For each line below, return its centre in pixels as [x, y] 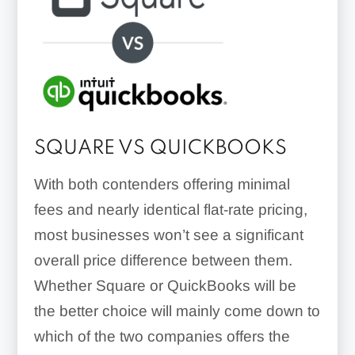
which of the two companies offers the [162, 336]
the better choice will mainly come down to [177, 311]
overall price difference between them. [163, 260]
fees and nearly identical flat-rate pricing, [170, 209]
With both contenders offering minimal [162, 184]
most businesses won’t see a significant [168, 235]
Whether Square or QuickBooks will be [165, 285]
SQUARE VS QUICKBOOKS [160, 148]
